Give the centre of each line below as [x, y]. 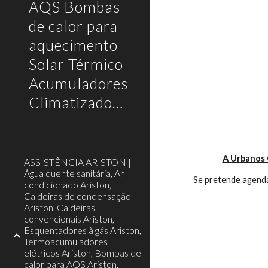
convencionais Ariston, [69, 219]
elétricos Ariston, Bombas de [83, 253]
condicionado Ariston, [68, 185]
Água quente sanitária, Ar [74, 173]
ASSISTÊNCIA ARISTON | [77, 162]
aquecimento [73, 45]
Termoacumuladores [66, 241]
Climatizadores [118, 102]
